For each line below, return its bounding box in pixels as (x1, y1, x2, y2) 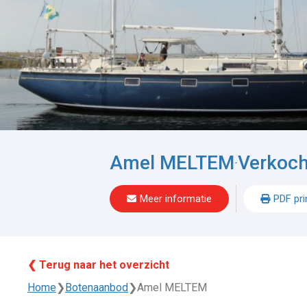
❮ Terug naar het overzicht (27, 258, 169, 272)
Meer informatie (140, 193, 212, 206)
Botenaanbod (65, 281, 128, 295)
